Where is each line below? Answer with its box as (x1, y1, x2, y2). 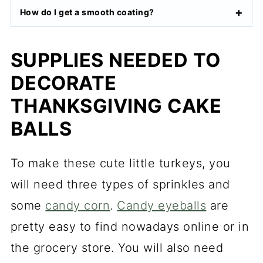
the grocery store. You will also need (10, 241, 224, 255)
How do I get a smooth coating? (19, 7, 154, 18)
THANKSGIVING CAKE (10, 95, 222, 118)
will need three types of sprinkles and (10, 177, 230, 192)
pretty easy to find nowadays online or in (10, 220, 249, 234)
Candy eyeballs (117, 198, 207, 213)
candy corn (45, 198, 110, 213)
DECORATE (10, 72, 117, 95)
